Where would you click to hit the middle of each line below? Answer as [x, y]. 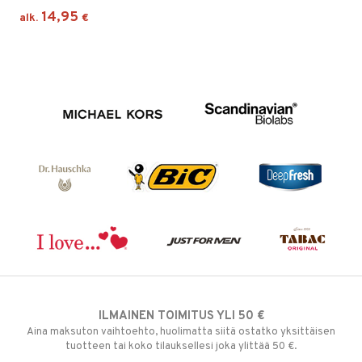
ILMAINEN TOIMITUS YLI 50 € [181, 316]
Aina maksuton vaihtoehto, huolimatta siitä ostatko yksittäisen [181, 332]
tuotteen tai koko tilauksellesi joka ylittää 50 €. [181, 346]
